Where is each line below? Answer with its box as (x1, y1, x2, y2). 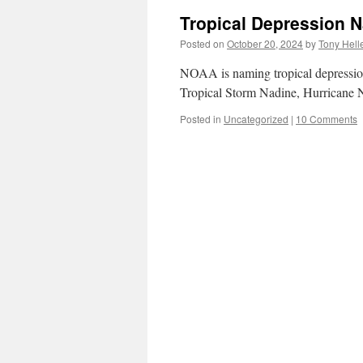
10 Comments (296, 112, 357, 126)
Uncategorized (224, 112, 288, 126)
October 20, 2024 (227, 36, 303, 50)
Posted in (180, 112, 221, 126)
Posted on (180, 36, 224, 50)
